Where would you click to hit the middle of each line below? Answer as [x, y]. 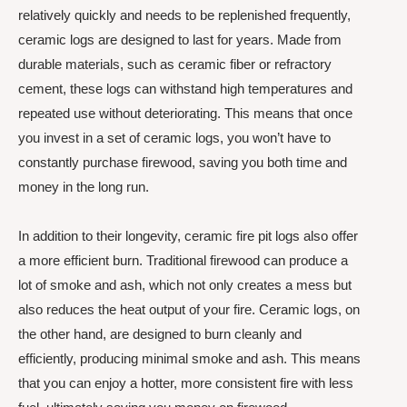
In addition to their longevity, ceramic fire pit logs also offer [188, 235]
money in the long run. [84, 187]
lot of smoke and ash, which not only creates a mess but [185, 284]
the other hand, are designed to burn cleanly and [160, 333]
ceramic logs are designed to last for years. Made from [180, 40]
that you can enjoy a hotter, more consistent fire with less [186, 382]
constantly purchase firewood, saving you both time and [183, 163]
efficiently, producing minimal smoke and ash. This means [189, 358]
